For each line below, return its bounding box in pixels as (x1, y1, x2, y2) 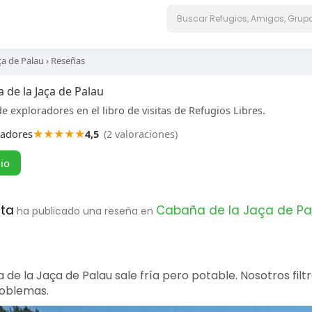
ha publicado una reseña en (17, 204, 156, 218)
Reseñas (51, 54, 85, 67)
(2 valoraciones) (104, 127, 178, 141)
